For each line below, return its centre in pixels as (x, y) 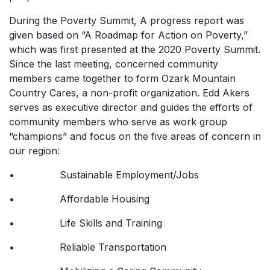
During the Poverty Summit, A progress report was (127, 20)
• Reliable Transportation (88, 247)
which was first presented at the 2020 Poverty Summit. (135, 49)
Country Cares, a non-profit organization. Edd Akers (129, 93)
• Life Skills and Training (86, 223)
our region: (34, 151)
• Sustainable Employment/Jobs (104, 175)
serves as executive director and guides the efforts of (131, 107)
